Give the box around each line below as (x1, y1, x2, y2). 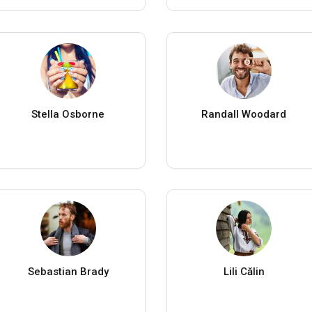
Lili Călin (223, 265, 265, 278)
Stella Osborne (31, 107, 105, 120)
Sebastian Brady (27, 265, 109, 278)
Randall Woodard (201, 107, 287, 120)
